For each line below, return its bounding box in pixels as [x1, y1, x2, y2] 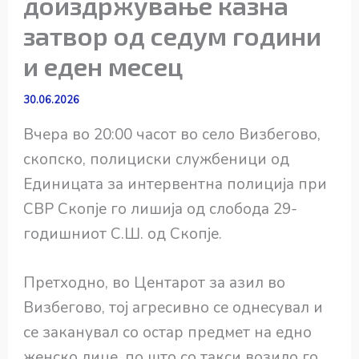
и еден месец [23, 50, 184, 81]
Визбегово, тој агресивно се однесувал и [23, 296, 324, 318]
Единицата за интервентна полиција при [23, 173, 328, 195]
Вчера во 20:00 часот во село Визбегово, [23, 123, 321, 145]
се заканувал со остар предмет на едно [23, 321, 313, 343]
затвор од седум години [23, 19, 322, 50]
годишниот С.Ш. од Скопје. [23, 223, 223, 244]
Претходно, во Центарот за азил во [23, 272, 286, 293]
